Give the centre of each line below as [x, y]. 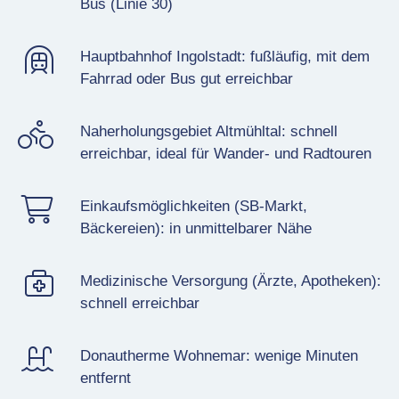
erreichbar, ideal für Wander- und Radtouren [225, 153]
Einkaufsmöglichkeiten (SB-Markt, [193, 206]
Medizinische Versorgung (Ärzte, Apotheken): [230, 281]
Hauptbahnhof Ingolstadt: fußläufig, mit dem [224, 56]
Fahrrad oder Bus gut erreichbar [186, 78]
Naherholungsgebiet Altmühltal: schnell [208, 131]
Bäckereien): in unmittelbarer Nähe [195, 228]
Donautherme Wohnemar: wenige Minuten [219, 355]
